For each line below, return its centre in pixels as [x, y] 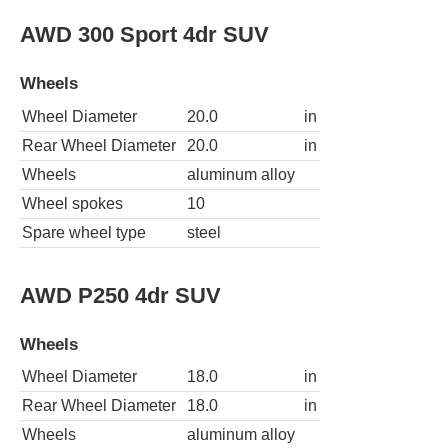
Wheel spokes [72, 203]
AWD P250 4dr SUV [120, 295]
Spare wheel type [84, 232]
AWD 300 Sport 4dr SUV [144, 34]
